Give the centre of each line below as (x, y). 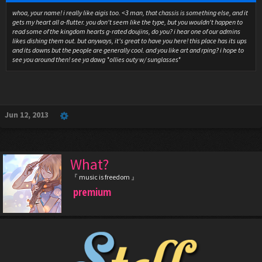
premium (92, 192)
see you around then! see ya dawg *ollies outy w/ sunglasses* (96, 59)
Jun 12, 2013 (27, 114)
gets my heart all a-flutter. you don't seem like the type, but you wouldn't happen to (127, 22)
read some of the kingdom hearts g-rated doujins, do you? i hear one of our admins (126, 31)
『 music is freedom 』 (104, 177)
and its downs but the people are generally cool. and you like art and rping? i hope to (128, 50)
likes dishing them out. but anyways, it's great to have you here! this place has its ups (130, 40)
